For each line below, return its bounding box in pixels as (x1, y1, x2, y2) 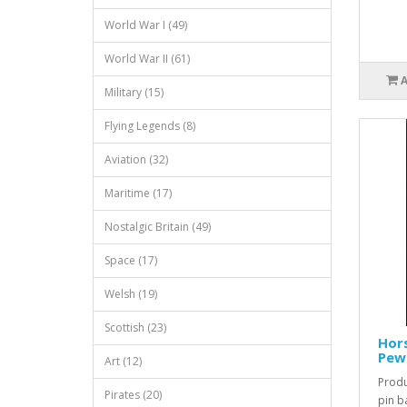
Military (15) (104, 84, 164, 100)
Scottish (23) (104, 320, 166, 335)
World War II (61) (104, 51, 190, 66)
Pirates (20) (104, 387, 162, 402)
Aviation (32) (104, 152, 168, 167)
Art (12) (104, 353, 142, 369)
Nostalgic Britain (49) (104, 219, 211, 234)
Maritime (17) (104, 185, 172, 201)
